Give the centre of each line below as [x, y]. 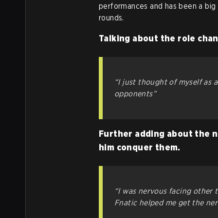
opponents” [136, 94]
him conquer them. [140, 147]
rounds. [111, 18]
